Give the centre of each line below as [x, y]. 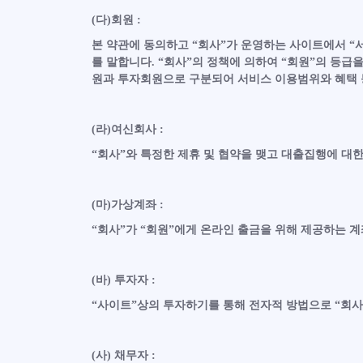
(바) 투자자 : [123, 280]
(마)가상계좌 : [127, 205]
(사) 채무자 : [123, 355]
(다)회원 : [116, 20]
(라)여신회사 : [127, 129]
